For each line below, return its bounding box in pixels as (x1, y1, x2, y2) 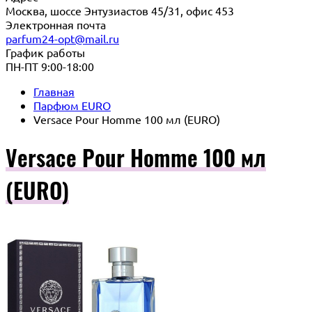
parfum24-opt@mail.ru (6, 31, 119, 45)
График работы (6, 45, 85, 59)
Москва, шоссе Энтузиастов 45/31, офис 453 (6, 3, 234, 17)
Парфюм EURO (33, 98, 111, 112)
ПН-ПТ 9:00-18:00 (6, 59, 94, 73)
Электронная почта (6, 17, 106, 31)
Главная (33, 84, 75, 98)
